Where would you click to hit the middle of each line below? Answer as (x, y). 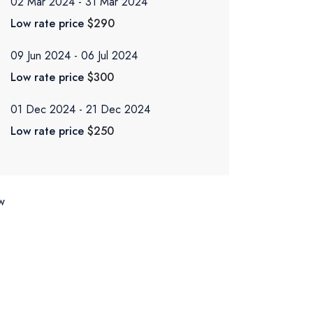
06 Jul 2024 (109, 56)
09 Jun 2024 (41, 56)
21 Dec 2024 (118, 109)
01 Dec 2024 (43, 109)
